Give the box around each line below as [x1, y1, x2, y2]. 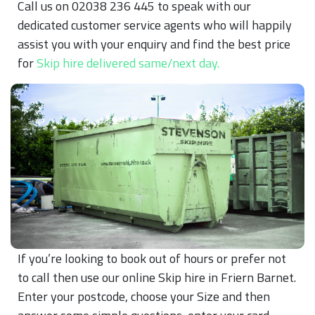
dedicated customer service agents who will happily [18, 15, 292, 34]
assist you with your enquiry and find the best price [18, 34, 290, 53]
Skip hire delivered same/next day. [37, 53, 219, 72]
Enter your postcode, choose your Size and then [18, 286, 270, 306]
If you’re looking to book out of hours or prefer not [18, 248, 286, 268]
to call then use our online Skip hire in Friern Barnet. [18, 267, 296, 287]
